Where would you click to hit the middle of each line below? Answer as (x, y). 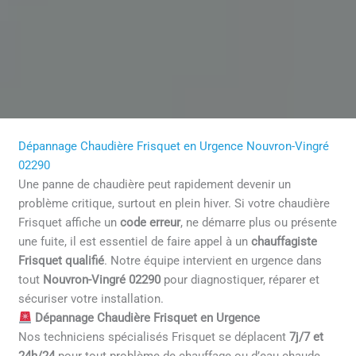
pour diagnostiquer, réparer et (242, 280)
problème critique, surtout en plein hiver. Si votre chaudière (174, 204)
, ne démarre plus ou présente (259, 223)
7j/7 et (307, 337)
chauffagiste (284, 242)
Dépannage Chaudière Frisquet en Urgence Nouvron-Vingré (174, 147)
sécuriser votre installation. (91, 299)
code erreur (151, 223)
